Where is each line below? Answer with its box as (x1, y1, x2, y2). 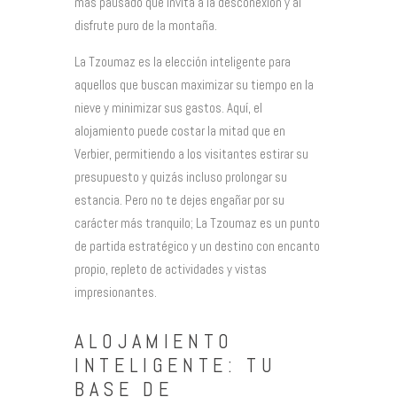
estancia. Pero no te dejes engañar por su (74, 191, 284, 208)
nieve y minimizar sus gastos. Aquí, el (74, 98, 262, 116)
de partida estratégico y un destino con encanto (74, 237, 320, 254)
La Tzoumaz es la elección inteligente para (74, 52, 291, 70)
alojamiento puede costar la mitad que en (74, 121, 285, 139)
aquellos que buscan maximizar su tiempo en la (74, 75, 314, 93)
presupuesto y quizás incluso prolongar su (74, 167, 287, 185)
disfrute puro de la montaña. (74, 16, 217, 34)
